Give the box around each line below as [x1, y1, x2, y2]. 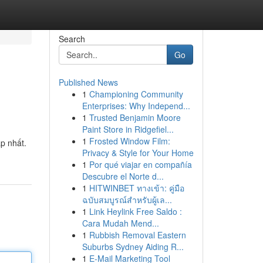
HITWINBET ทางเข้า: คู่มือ [89, 182, 184, 194]
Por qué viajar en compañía [89, 159, 192, 170]
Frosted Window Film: [89, 135, 170, 147]
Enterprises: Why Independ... [82, 100, 190, 112]
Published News [58, 76, 118, 88]
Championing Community [89, 88, 183, 100]
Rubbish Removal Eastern [89, 229, 186, 241]
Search [58, 33, 85, 45]
